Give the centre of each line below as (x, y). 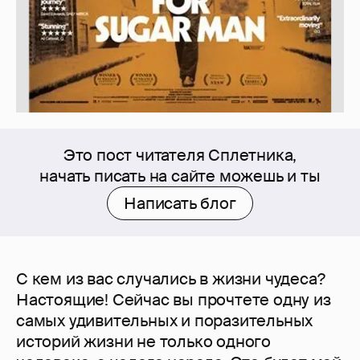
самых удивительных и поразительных (165, 321)
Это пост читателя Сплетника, (180, 155)
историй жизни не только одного (143, 342)
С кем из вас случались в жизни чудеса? (171, 279)
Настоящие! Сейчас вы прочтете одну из (174, 300)
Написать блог (180, 204)
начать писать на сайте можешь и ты (180, 176)
